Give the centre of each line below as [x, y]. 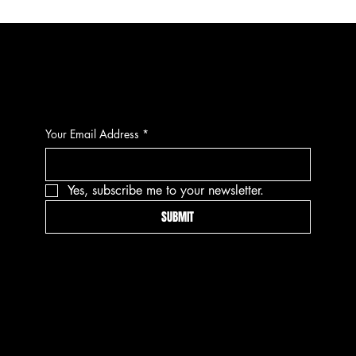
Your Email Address [93, 133]
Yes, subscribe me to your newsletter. [166, 190]
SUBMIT [178, 217]
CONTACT [172, 71]
